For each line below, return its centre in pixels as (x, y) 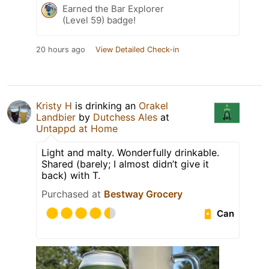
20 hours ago (61, 50)
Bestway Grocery (143, 194)
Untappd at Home (77, 129)
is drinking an (105, 106)
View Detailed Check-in (137, 50)
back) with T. (71, 176)
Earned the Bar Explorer (113, 9)
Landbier (56, 117)
